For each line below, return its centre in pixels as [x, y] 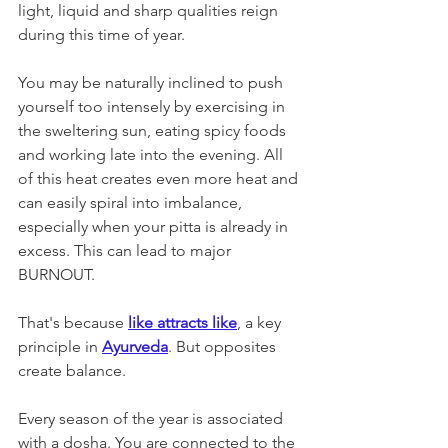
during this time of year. [103, 34]
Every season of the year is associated [152, 418]
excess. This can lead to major [126, 250]
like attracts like [182, 322]
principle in [60, 346]
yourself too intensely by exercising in [153, 106]
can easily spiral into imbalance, [132, 202]
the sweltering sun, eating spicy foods [154, 130]
